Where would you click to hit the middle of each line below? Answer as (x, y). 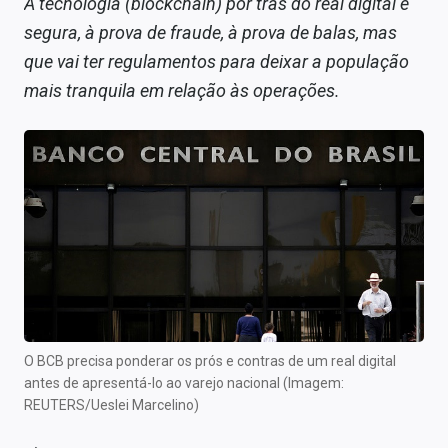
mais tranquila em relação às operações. (182, 90)
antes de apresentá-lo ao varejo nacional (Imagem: (184, 383)
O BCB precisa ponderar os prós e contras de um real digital (210, 361)
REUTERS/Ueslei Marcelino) (111, 405)
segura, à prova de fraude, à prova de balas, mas (210, 32)
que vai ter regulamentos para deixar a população (216, 61)
